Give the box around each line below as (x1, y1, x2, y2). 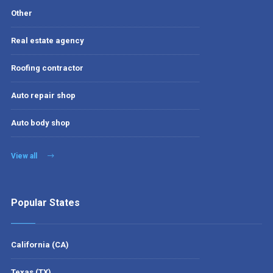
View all (10, 151, 39, 160)
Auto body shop (10, 118, 70, 127)
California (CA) (10, 239, 69, 249)
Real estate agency (10, 35, 84, 45)
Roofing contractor (10, 63, 83, 73)
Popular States (10, 196, 80, 208)
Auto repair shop (10, 90, 76, 100)
